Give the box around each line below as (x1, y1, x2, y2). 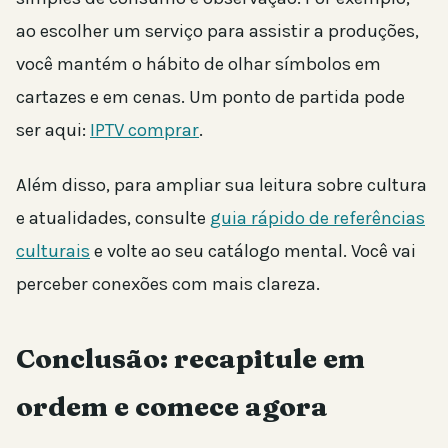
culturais (16, 240, 90, 263)
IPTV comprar (90, 119, 199, 142)
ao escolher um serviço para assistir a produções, (16, 20, 419, 43)
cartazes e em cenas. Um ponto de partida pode (16, 86, 405, 109)
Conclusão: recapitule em (16, 342, 365, 376)
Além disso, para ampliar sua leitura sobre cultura (16, 174, 427, 197)
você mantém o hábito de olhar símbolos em (16, 53, 381, 76)
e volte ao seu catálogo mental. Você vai (90, 240, 416, 263)
